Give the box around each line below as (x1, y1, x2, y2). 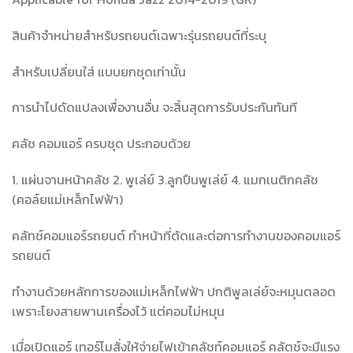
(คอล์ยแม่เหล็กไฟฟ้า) (12, 189, 123, 209)
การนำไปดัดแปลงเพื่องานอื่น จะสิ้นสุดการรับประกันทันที (12, 98, 297, 117)
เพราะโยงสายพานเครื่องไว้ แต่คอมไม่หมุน (12, 301, 225, 321)
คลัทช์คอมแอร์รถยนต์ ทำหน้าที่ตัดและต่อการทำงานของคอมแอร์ (12, 225, 340, 245)
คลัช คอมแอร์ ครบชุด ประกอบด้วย (12, 134, 191, 154)
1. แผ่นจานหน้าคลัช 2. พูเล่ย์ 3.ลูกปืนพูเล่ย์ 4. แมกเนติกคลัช (12, 169, 318, 189)
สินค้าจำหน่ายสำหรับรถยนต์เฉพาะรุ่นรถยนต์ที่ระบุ (12, 25, 266, 45)
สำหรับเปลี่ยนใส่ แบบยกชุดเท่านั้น (12, 61, 186, 81)
